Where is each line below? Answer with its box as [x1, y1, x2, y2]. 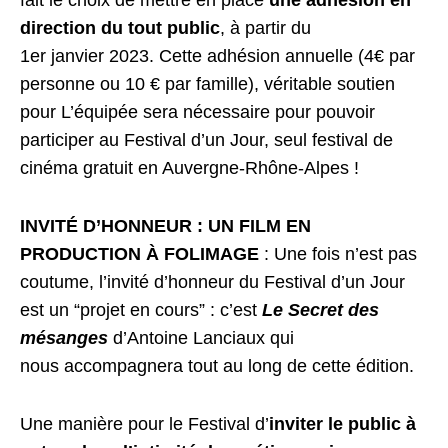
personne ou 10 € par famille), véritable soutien [20, 73, 396, 94]
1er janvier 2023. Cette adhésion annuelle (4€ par [20, 45, 416, 66]
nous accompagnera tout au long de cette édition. [20, 355, 415, 376]
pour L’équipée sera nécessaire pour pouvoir [20, 101, 376, 122]
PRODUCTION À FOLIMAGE [20, 243, 265, 264]
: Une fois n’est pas [264, 243, 418, 264]
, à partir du [220, 17, 312, 38]
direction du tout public [20, 17, 221, 38]
